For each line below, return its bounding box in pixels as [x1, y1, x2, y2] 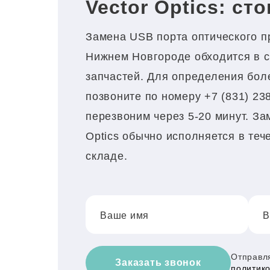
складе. [86, 150, 128, 162]
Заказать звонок [115, 257, 201, 268]
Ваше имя [100, 210, 149, 221]
